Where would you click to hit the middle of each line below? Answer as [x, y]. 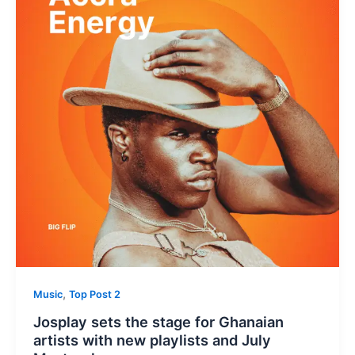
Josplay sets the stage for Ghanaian [158, 321]
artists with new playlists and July [152, 340]
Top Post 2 [94, 295]
